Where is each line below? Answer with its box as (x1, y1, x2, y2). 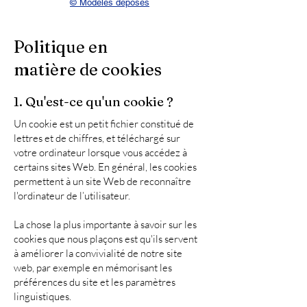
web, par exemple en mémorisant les (14, 261, 172, 274)
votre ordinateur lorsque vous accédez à (14, 146, 187, 159)
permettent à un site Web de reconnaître (14, 175, 191, 188)
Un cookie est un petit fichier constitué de (14, 117, 194, 130)
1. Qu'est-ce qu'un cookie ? (14, 93, 173, 110)
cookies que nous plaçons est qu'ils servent (14, 232, 197, 245)
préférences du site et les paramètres (14, 275, 175, 288)
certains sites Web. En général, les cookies (14, 160, 197, 173)
